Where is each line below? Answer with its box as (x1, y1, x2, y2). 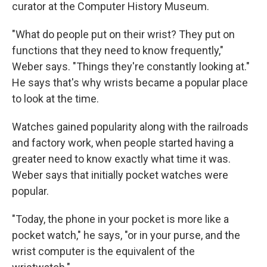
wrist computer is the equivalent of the (12, 244, 195, 257)
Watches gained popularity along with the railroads (12, 120, 249, 133)
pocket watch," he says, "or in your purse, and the (12, 228, 240, 241)
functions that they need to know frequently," (12, 44, 223, 57)
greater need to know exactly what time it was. (12, 152, 231, 165)
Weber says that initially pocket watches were (12, 168, 228, 181)
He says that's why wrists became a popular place (12, 76, 248, 89)
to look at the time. (12, 92, 99, 105)
